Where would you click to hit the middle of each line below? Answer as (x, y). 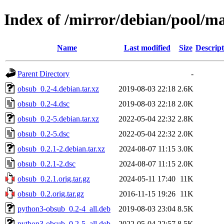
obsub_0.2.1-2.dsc (46, 163)
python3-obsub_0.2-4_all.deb (64, 208)
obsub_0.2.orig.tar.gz (51, 193)
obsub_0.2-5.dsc (43, 133)
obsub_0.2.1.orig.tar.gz (54, 178)
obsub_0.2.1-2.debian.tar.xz (61, 148)
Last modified (147, 47)
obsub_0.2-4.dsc (43, 103)
